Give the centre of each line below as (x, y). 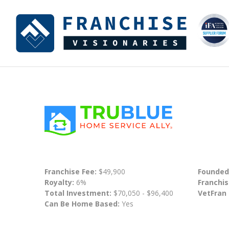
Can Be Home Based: (82, 203)
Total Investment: (79, 193)
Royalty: (59, 182)
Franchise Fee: (72, 171)
